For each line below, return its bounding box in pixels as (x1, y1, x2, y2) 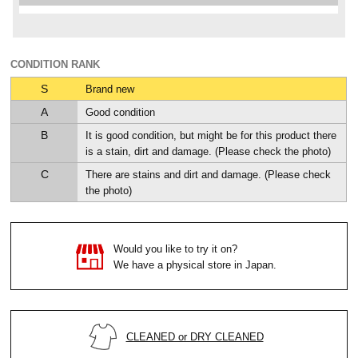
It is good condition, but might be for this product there (86, 129, 337, 141)
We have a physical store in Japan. (113, 258, 276, 271)
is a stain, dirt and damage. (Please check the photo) (86, 145, 332, 157)
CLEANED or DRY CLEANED (125, 330, 264, 343)
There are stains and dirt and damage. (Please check (86, 168, 332, 181)
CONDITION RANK (10, 58, 101, 70)
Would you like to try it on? (113, 242, 237, 255)
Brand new (86, 82, 135, 95)
